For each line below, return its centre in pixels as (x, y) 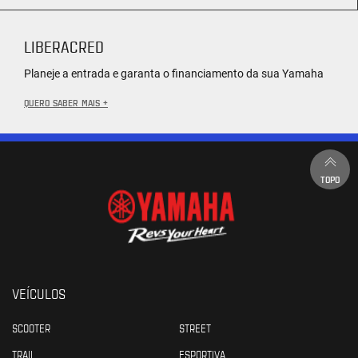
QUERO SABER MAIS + (66, 102)
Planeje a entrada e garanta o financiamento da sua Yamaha (174, 73)
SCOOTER (31, 327)
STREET (195, 327)
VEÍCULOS (39, 292)
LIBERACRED (64, 46)
